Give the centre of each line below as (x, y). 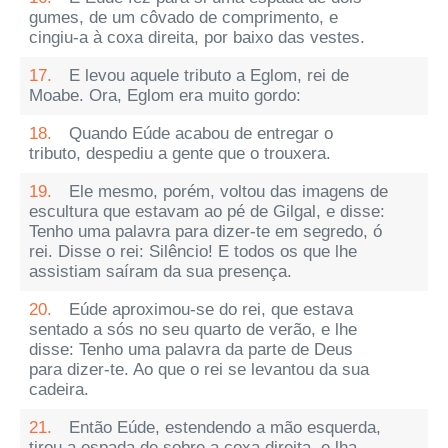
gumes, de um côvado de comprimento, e (183, 17)
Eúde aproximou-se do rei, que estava (211, 309)
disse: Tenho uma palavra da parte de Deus (191, 349)
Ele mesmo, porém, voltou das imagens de (228, 191)
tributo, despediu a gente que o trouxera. (180, 153)
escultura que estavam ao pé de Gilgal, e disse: (207, 211)
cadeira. (59, 389)
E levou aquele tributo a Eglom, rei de (209, 75)
